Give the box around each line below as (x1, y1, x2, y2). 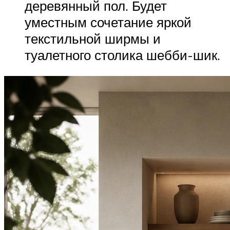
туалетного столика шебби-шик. (25, 46, 220, 63)
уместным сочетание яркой (25, 13, 191, 30)
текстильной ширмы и (25, 30, 161, 47)
